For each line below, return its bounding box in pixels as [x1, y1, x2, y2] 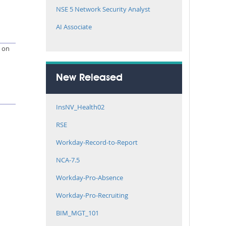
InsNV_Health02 [56, 102, 104, 111]
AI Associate [56, 22, 92, 31]
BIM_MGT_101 [56, 208, 99, 217]
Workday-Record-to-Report [56, 138, 138, 147]
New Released [56, 73, 123, 83]
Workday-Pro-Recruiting [56, 191, 128, 200]
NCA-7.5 [56, 155, 80, 164]
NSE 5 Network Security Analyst [56, 5, 150, 14]
